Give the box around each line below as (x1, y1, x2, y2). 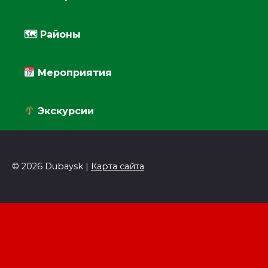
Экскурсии (35, 105, 95, 117)
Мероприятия (35, 66, 112, 78)
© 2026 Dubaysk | (12, 160, 91, 172)
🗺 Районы (24, 28, 81, 40)
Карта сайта (91, 160, 144, 172)
